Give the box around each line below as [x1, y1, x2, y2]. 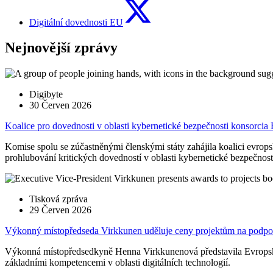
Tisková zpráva [29, 194, 88, 205]
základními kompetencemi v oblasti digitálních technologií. [5, 257, 230, 268]
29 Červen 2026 [29, 205, 91, 216]
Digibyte [29, 89, 63, 100]
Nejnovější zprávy [5, 40, 118, 56]
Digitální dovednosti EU [29, 16, 123, 27]
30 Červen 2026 [29, 100, 91, 111]
